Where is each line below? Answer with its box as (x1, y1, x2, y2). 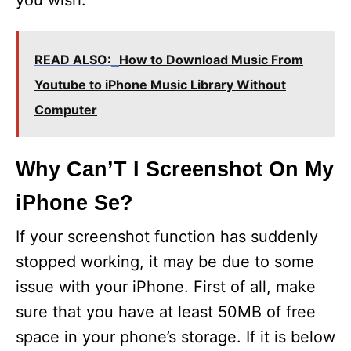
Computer (34, 102, 97, 118)
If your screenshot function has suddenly (16, 227, 318, 246)
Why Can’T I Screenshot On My (16, 157, 334, 181)
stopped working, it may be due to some (16, 252, 314, 271)
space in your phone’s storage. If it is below (16, 327, 335, 346)
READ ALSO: (34, 52, 111, 67)
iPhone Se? (16, 191, 133, 215)
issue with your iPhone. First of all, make (16, 277, 316, 296)
